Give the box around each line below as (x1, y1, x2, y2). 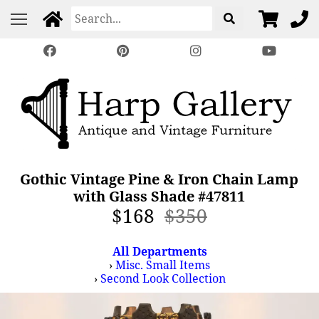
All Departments (112, 244, 207, 259)
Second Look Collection (100, 271, 226, 286)
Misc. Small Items (115, 257, 210, 273)
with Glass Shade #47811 (73, 187, 246, 206)
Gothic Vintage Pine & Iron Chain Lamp (20, 169, 299, 189)
